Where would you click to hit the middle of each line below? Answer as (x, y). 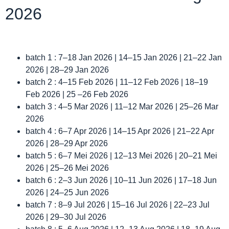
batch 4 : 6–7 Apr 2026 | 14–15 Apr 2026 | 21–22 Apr (120, 131)
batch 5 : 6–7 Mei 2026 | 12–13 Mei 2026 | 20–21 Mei (121, 155)
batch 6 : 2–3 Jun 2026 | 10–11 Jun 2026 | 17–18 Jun (121, 180)
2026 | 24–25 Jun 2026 (67, 192)
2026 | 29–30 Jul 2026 (66, 217)
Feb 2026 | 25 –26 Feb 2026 (77, 94)
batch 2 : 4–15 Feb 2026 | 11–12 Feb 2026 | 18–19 (117, 82)
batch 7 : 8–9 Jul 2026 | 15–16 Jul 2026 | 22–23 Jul (118, 204)
